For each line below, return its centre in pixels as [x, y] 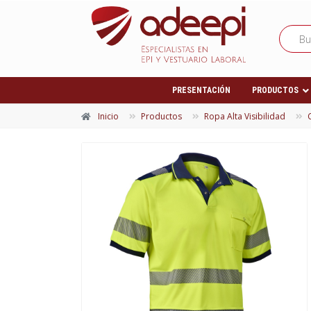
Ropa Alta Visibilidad [245, 117]
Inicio [108, 117]
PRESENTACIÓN [201, 91]
